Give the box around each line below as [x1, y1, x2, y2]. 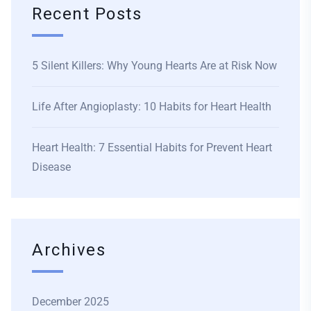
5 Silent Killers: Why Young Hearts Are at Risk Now [32, 58, 277, 72]
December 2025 [32, 294, 109, 308]
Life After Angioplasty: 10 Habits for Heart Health [32, 99, 271, 113]
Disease [32, 160, 71, 174]
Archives [32, 237, 106, 262]
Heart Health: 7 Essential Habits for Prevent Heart [32, 140, 272, 154]
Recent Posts [32, 1, 142, 26]
